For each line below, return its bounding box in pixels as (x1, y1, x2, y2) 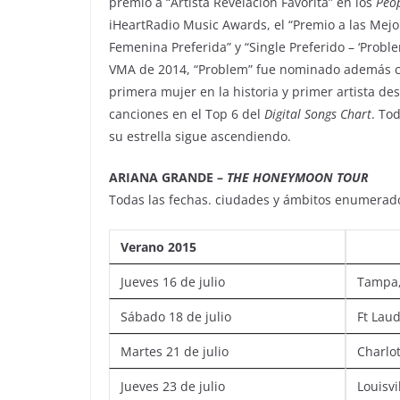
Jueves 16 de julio (121, 272, 225, 290)
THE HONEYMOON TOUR (227, 168, 369, 186)
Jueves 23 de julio (121, 377, 225, 395)
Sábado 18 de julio (121, 307, 231, 325)
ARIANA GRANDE (109, 168, 213, 186)
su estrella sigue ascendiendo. (109, 127, 291, 145)
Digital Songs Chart (264, 104, 371, 122)
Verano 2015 (121, 237, 196, 255)
